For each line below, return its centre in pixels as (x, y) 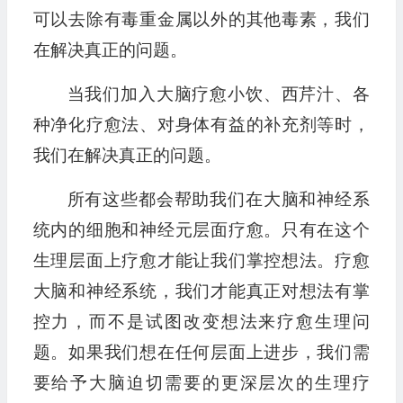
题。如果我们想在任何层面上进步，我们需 (201, 353)
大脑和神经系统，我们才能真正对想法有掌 (201, 291)
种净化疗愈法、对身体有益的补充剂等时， (201, 125)
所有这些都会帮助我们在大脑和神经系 (218, 200)
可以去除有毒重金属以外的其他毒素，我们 (201, 20)
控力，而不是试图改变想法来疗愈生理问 (201, 322)
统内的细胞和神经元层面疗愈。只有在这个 (201, 230)
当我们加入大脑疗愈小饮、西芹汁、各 (218, 94)
